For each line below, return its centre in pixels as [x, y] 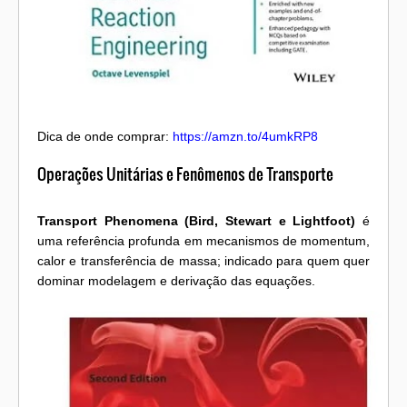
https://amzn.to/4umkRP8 [245, 137]
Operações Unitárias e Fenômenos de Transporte [185, 174]
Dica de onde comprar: [105, 137]
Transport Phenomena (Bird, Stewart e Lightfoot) [197, 220]
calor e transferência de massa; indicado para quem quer [203, 260]
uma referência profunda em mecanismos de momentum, [203, 240]
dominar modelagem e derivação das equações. [176, 280]
